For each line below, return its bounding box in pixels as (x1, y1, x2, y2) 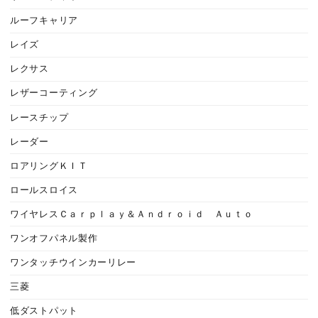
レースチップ (10, 112, 69, 123)
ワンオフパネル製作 (10, 234, 98, 243)
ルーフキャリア (10, 16, 78, 26)
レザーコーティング (10, 88, 98, 99)
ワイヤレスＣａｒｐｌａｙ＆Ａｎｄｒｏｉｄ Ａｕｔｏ (10, 209, 253, 219)
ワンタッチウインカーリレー (10, 258, 137, 268)
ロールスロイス (10, 185, 78, 195)
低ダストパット (10, 306, 78, 317)
